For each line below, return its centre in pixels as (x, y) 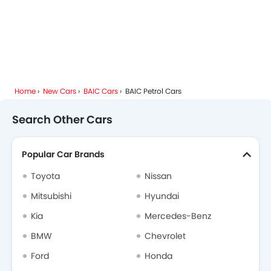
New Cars (60, 91)
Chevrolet (165, 236)
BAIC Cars (101, 91)
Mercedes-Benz (178, 216)
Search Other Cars (62, 120)
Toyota (45, 176)
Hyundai (162, 196)
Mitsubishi (51, 196)
